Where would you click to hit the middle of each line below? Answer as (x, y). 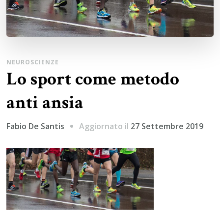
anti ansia (45, 102)
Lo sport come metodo (93, 79)
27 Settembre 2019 (167, 126)
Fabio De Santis (36, 126)
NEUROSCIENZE (33, 62)
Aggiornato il (105, 126)
